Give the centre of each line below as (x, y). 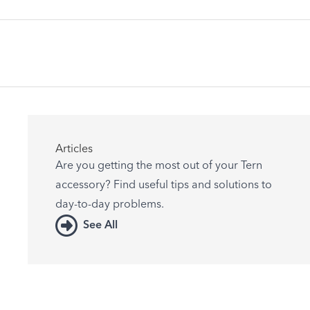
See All (100, 225)
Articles (74, 149)
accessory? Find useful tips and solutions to (164, 185)
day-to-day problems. (110, 204)
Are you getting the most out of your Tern (159, 166)
